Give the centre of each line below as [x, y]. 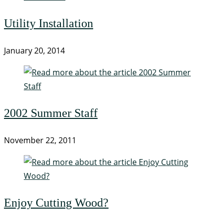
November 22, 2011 [40, 140]
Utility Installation [49, 23]
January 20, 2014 [34, 50]
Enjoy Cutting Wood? [56, 202]
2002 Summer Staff [51, 113]
